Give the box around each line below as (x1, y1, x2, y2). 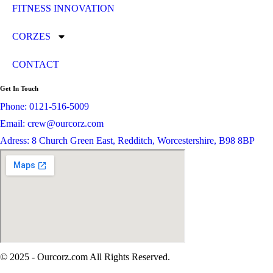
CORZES (12, 30, 51, 41)
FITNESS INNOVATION (12, 2, 115, 13)
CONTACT (12, 58, 59, 69)
